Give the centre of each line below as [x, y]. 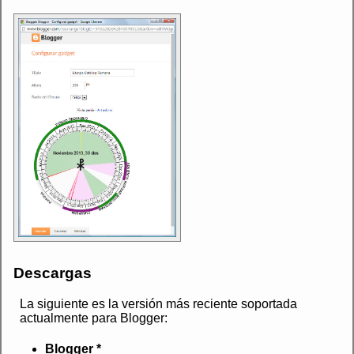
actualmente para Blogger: [94, 318]
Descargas [53, 273]
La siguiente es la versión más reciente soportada [158, 303]
